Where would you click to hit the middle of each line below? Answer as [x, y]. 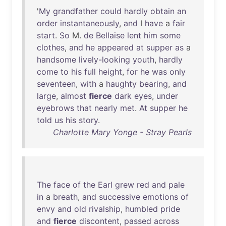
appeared [116, 47]
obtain [162, 11]
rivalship [105, 209]
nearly [106, 108]
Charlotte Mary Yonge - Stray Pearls [122, 132]
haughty [121, 84]
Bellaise [110, 35]
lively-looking [104, 60]
